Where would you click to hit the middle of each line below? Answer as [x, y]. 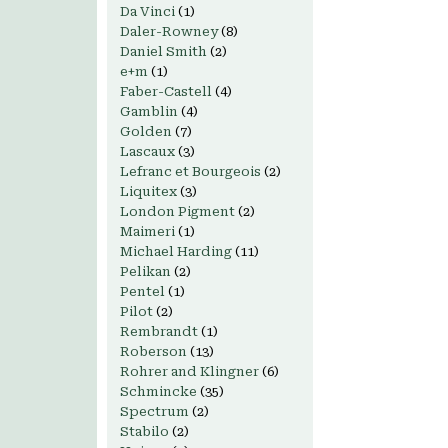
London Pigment [177, 211]
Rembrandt [159, 331]
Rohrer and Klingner [189, 371]
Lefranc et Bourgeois [190, 171]
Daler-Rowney [169, 31]
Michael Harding [176, 251]
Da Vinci [147, 11]
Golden [146, 131]
